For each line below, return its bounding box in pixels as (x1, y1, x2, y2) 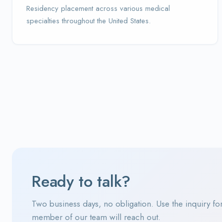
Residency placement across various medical (26, 3, 170, 14)
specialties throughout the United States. (26, 15, 151, 26)
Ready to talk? (32, 170, 131, 193)
